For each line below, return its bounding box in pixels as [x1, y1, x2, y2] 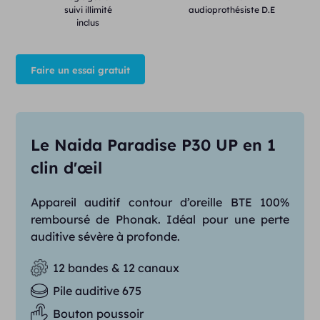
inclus [76, 17, 100, 28]
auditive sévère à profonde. [30, 229, 180, 244]
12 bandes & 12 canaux [52, 261, 179, 275]
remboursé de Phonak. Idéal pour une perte [30, 212, 290, 226]
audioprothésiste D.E [189, 4, 276, 15]
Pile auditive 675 [52, 284, 141, 298]
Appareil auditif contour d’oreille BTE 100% [30, 195, 290, 209]
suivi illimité [64, 4, 112, 15]
